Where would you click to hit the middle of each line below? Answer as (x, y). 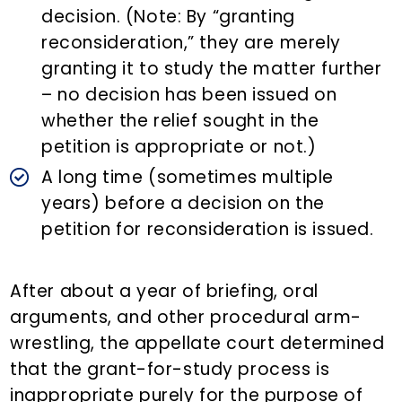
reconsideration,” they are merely (192, 43)
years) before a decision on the (183, 204)
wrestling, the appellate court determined (197, 344)
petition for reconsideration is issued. (208, 230)
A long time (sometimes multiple (188, 178)
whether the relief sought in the (180, 121)
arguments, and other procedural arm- (186, 318)
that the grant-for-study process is (170, 370)
